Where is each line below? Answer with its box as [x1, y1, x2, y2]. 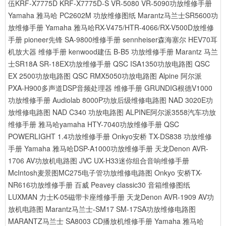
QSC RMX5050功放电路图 [73, 71, 157, 81]
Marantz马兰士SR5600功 [138, 10, 218, 20]
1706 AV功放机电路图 [8, 155, 77, 165]
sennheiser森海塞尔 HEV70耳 [123, 34, 217, 44]
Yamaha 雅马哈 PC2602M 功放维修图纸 [8, 10, 136, 20]
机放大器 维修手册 [8, 46, 67, 56]
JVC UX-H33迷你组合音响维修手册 [79, 155, 189, 165]
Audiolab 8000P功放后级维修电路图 [52, 95, 166, 105]
